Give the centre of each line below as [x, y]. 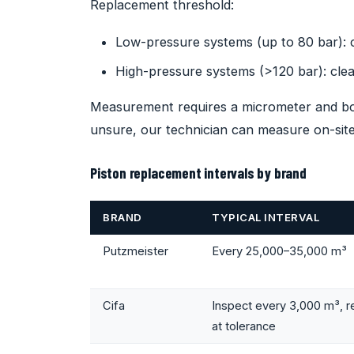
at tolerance [244, 326]
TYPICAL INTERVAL [266, 217]
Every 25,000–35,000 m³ [279, 251]
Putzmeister [136, 251]
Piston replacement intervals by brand [198, 172]
